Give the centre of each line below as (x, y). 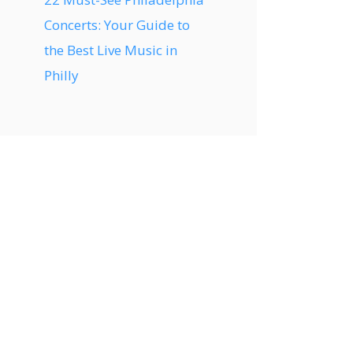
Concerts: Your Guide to (117, 25)
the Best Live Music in (111, 50)
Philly (61, 75)
